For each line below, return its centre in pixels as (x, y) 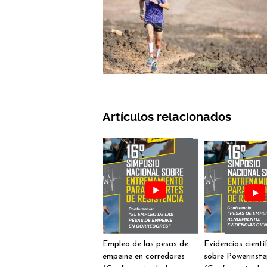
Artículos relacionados (167, 117)
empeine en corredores (144, 257)
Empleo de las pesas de (145, 244)
